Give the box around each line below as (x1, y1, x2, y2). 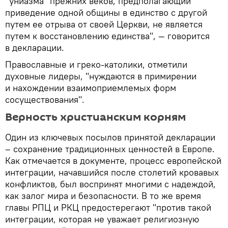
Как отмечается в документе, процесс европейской (5, 155, 221, 167)
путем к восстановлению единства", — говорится (5, 30, 210, 42)
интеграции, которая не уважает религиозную (5, 213, 199, 225)
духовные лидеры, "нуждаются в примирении (5, 70, 196, 82)
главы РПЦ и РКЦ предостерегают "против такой (5, 202, 211, 214)
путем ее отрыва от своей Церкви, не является (5, 18, 203, 31)
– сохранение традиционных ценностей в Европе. (5, 143, 215, 155)
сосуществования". (5, 94, 84, 106)
